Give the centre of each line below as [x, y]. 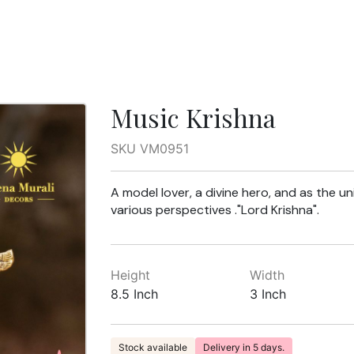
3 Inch [268, 294]
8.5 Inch [134, 294]
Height [130, 275]
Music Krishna [193, 117]
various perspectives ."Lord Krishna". [215, 210]
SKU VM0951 [149, 149]
